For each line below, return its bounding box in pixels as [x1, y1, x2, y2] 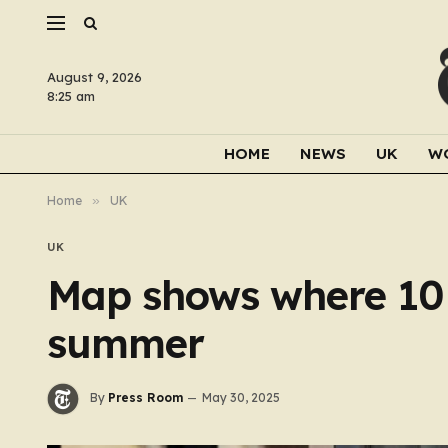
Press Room [108, 390, 183, 406]
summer [47, 318, 204, 368]
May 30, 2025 [202, 390, 280, 406]
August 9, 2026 [47, 69, 142, 85]
